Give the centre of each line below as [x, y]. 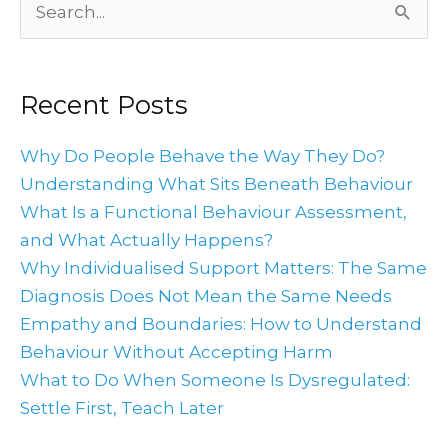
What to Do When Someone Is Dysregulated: [215, 379]
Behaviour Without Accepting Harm [176, 351]
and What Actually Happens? [146, 239]
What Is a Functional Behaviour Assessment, [213, 211]
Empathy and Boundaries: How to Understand [221, 323]
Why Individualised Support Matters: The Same [223, 267]
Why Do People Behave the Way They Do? [202, 155]
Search [49, 14]
